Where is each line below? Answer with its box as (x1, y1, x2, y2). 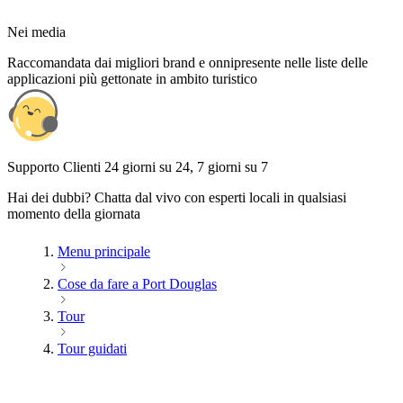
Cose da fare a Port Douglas (58, 275, 217, 291)
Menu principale (58, 243, 150, 259)
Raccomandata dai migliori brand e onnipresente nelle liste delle (7, 54, 368, 70)
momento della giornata (7, 205, 140, 221)
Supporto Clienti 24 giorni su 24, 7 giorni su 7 (7, 158, 268, 175)
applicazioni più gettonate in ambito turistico (7, 70, 257, 86)
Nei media (7, 23, 66, 40)
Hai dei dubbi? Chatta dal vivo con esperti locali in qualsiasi (7, 189, 346, 205)
